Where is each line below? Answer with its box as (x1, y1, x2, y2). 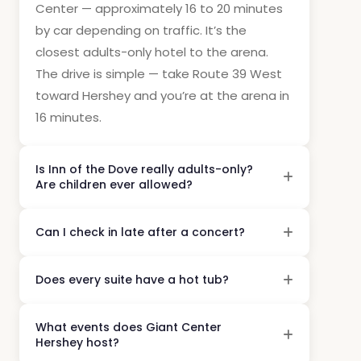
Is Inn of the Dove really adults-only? (35, 161, 253, 177)
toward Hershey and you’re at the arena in (35, 87, 289, 104)
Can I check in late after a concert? (35, 224, 245, 240)
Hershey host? (35, 334, 119, 351)
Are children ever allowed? (35, 176, 193, 193)
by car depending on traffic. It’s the (35, 22, 247, 39)
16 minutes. (35, 109, 102, 126)
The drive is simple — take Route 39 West (35, 65, 282, 82)
